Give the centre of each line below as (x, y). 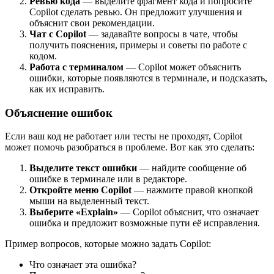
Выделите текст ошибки (83, 168)
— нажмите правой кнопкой (192, 190)
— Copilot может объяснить (182, 67)
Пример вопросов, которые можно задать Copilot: (108, 244)
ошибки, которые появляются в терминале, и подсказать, (148, 78)
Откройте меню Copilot (80, 190)
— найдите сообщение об (192, 168)
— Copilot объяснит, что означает (188, 212)
